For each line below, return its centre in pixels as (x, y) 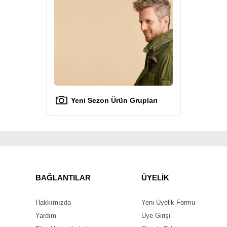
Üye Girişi (156, 216)
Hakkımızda (53, 202)
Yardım (46, 216)
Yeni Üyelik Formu (168, 202)
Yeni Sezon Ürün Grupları (114, 100)
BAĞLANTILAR (63, 178)
